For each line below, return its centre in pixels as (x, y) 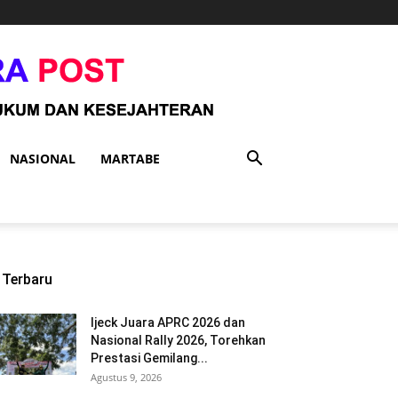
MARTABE (130, 159)
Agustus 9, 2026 (126, 377)
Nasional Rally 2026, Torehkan (178, 340)
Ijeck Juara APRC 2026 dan (168, 322)
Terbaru (27, 279)
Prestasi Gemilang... (149, 358)
